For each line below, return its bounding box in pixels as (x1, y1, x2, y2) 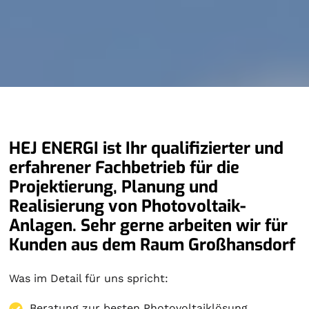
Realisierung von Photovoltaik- (9, 195, 246, 217)
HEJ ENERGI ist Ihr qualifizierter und (9, 137, 284, 159)
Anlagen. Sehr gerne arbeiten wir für (9, 215, 288, 237)
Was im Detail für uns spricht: (9, 272, 169, 285)
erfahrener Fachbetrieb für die (9, 157, 240, 179)
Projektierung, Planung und (9, 176, 219, 198)
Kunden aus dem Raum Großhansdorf (9, 234, 296, 256)
